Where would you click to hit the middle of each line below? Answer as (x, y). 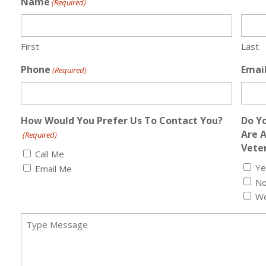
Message (42, 219)
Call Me (50, 154)
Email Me (54, 168)
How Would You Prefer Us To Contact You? (122, 121)
